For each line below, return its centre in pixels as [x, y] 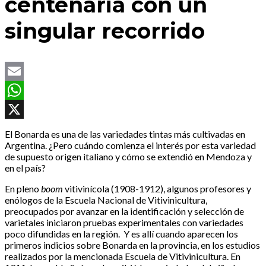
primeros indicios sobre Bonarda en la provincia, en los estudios [132, 245]
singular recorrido [105, 31]
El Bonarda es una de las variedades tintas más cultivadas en [125, 134]
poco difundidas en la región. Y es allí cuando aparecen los [121, 234]
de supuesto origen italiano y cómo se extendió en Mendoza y [128, 157]
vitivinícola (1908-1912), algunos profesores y [157, 189]
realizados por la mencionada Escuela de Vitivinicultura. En [123, 256]
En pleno [23, 189]
